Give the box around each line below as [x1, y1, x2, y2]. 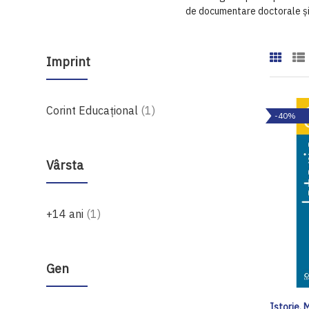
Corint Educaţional [46, 103, 141, 117]
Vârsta [46, 157, 84, 173]
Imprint [46, 54, 91, 70]
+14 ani [46, 207, 87, 221]
